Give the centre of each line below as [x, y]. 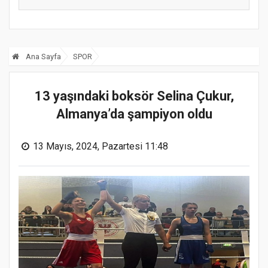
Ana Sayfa [42, 57]
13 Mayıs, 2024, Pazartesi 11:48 [100, 147]
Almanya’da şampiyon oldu [134, 114]
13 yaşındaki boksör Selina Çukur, [134, 96]
